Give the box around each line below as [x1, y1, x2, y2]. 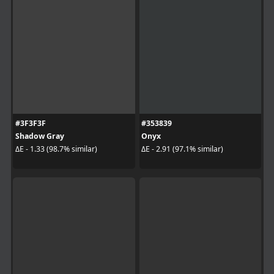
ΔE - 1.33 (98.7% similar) [15, 144, 97, 154]
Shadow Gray [15, 130, 64, 141]
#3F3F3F [15, 117, 46, 128]
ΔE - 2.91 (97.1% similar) [141, 144, 223, 154]
